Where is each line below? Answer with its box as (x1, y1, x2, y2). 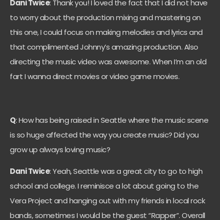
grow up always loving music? (10, 144, 110, 155)
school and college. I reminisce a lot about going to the (10, 181, 198, 192)
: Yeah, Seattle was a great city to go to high (50, 166, 202, 177)
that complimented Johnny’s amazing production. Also (10, 41, 198, 52)
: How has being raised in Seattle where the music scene (15, 114, 208, 125)
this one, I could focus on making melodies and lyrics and (10, 27, 203, 37)
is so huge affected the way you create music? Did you (10, 129, 199, 140)
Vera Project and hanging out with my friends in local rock (10, 195, 205, 206)
